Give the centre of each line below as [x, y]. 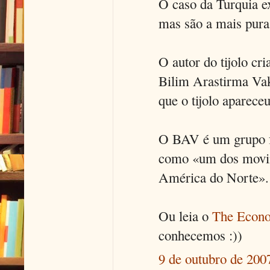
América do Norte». [214, 177]
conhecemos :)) [200, 235]
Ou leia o [185, 216]
